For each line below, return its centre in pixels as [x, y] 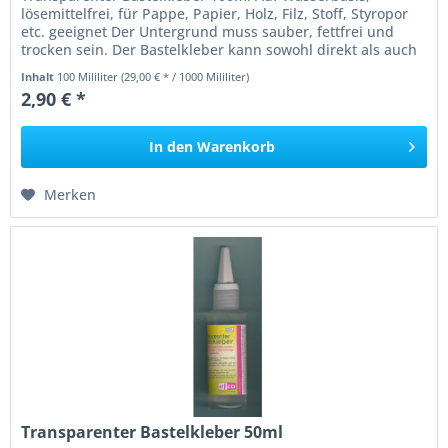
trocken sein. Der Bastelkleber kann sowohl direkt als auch [219, 49]
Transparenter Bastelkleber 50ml [152, 432]
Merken [70, 194]
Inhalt [39, 76]
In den [171, 146]
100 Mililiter [89, 76]
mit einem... [61, 67]
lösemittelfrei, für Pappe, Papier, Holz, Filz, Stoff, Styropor [215, 13]
